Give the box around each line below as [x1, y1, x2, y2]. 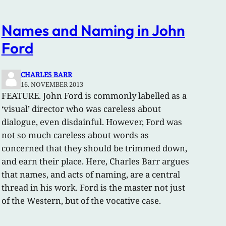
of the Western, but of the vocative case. [1, 195, 161, 207]
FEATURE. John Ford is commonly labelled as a [1, 90, 187, 102]
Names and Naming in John [1, 20, 185, 40]
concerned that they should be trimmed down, [1, 142, 187, 154]
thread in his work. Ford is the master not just [1, 182, 185, 194]
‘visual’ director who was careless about [1, 103, 161, 115]
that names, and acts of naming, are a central [1, 168, 180, 181]
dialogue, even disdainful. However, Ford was [1, 116, 182, 128]
